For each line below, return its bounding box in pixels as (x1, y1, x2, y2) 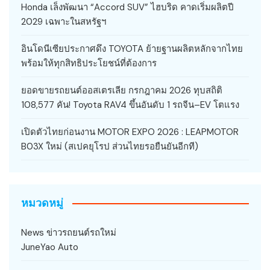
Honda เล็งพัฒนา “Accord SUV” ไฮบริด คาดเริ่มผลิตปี (21, 1, 234, 14)
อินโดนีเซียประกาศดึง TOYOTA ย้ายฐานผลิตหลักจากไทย (21, 43, 243, 55)
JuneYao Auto (21, 241, 78, 254)
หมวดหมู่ (21, 196, 63, 210)
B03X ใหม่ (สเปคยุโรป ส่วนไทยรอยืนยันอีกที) (21, 140, 198, 153)
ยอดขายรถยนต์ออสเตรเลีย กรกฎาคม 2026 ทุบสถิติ (21, 84, 222, 97)
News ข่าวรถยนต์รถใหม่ (21, 227, 116, 239)
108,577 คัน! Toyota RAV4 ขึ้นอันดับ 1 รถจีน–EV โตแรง (21, 99, 239, 111)
